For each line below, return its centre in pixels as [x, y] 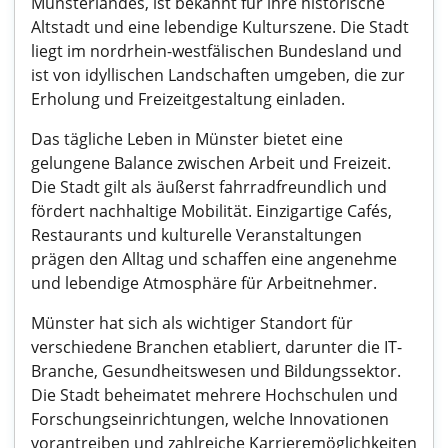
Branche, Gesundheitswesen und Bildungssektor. [216, 371]
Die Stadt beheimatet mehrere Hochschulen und [214, 395]
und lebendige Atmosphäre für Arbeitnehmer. [204, 283]
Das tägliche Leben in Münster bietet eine [187, 139]
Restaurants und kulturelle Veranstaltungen [196, 235]
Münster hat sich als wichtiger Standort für [192, 323]
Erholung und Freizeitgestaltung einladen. [188, 99]
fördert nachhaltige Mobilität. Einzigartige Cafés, [211, 211]
